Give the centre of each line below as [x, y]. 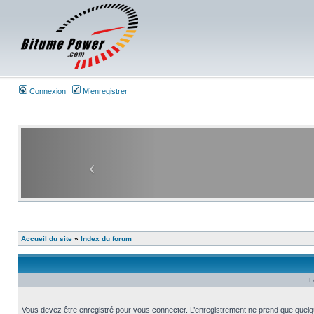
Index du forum [106, 239]
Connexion [47, 91]
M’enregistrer [104, 91]
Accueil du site [47, 239]
